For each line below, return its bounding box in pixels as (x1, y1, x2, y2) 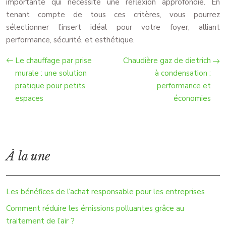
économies (174, 93, 211, 104)
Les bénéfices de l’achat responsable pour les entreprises (6, 187, 205, 197)
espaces (15, 93, 43, 104)
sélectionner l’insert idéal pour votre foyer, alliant (6, 22, 220, 33)
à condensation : (155, 68, 211, 79)
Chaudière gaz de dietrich (123, 55, 211, 66)
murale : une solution (15, 68, 87, 79)
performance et (157, 81, 211, 91)
